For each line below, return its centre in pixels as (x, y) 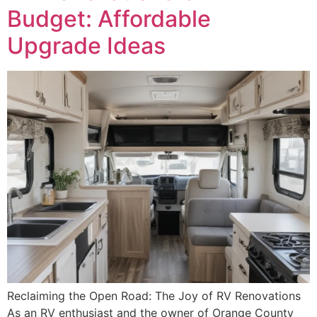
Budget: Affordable (109, 18)
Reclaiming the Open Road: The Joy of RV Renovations (154, 295)
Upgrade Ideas (86, 45)
